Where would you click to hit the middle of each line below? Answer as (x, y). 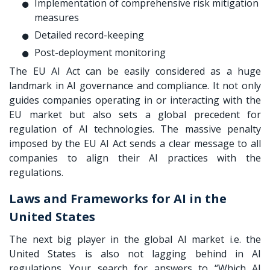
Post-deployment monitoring (100, 52)
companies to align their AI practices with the (135, 158)
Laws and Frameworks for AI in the (118, 198)
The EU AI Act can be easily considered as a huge (135, 71)
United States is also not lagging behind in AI (135, 253)
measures (57, 17)
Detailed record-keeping (89, 35)
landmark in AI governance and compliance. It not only (135, 85)
